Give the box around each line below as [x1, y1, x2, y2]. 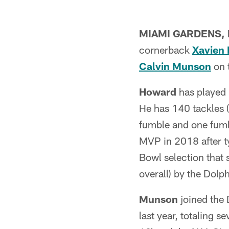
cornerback [139, 43, 192, 56]
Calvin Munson [139, 60, 211, 72]
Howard [139, 85, 176, 98]
